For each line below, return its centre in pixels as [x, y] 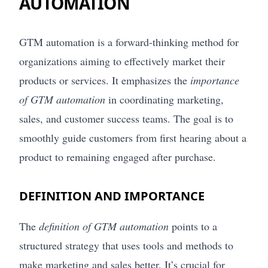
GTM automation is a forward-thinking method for [129, 42]
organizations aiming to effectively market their [122, 61]
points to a [193, 226]
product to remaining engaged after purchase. [118, 156]
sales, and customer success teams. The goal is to [126, 118]
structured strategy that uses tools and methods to [126, 245]
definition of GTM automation [104, 226]
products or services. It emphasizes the [105, 80]
